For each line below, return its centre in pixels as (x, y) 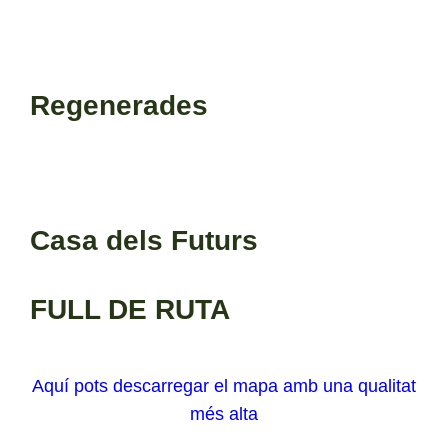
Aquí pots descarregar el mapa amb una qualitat (224, 385)
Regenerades (119, 106)
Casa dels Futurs (144, 240)
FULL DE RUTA (130, 309)
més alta (224, 413)
